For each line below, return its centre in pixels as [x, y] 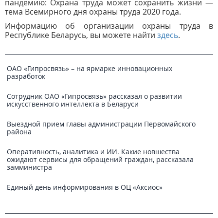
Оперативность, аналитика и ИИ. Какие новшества [93, 152]
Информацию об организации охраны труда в [109, 26]
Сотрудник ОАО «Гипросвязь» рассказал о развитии [94, 96]
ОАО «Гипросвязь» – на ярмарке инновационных [90, 68]
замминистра [29, 167]
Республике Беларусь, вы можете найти [81, 35]
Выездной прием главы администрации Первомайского [101, 124]
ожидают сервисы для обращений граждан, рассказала [100, 159]
